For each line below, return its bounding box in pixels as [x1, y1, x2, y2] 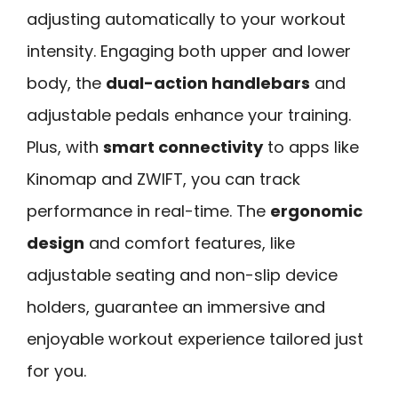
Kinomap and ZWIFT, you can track [27, 168, 300, 191]
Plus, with [27, 136, 103, 159]
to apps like [263, 136, 359, 159]
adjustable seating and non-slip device [27, 264, 338, 287]
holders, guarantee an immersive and [27, 296, 325, 319]
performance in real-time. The [27, 200, 270, 223]
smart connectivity [103, 136, 263, 159]
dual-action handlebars [106, 72, 310, 95]
